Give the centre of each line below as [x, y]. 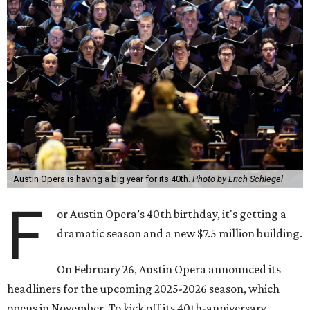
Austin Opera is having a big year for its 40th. [102, 179]
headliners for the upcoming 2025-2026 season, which [143, 289]
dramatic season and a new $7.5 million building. [180, 233]
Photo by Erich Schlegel [237, 179]
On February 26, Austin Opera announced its [169, 269]
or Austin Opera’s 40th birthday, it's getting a [172, 214]
